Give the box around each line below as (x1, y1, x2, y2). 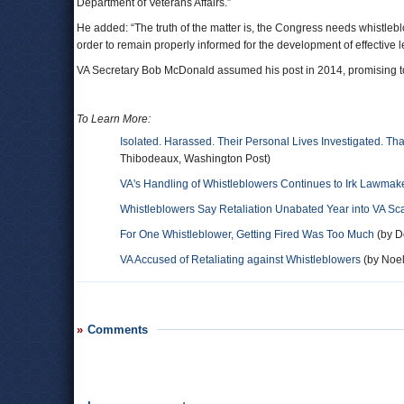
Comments (87, 323, 148, 336)
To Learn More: (77, 113, 151, 125)
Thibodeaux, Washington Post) (120, 152, 271, 165)
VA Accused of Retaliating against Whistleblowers (120, 253, 361, 266)
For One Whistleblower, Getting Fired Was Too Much (120, 228, 374, 241)
